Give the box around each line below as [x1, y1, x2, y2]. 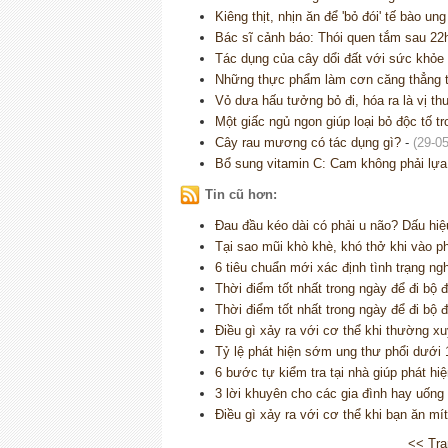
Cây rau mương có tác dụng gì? [215, 135, 401, 151]
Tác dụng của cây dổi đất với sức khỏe [215, 51, 444, 67]
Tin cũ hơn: [205, 187, 277, 203]
